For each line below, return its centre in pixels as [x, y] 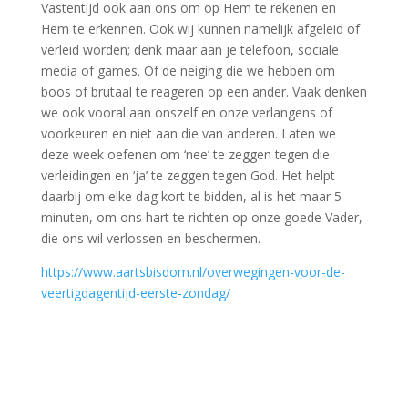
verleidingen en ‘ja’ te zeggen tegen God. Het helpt [188, 175]
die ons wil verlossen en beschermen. [150, 238]
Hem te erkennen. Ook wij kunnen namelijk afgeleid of [200, 28]
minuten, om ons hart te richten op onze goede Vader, [201, 217]
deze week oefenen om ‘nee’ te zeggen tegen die [185, 154]
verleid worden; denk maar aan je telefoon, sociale [189, 49]
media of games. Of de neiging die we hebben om [188, 70]
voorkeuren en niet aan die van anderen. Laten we [188, 133]
